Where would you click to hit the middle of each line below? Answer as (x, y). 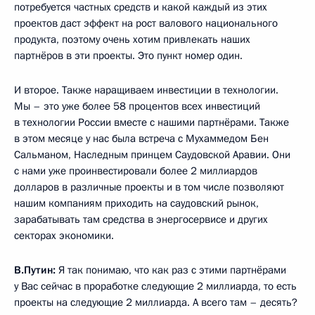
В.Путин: (36, 270)
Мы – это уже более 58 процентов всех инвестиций (137, 106)
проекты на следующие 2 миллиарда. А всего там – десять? (156, 302)
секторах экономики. (64, 236)
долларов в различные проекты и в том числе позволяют (149, 187)
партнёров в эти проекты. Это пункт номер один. (128, 56)
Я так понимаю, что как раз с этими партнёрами (172, 270)
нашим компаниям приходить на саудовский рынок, (136, 203)
